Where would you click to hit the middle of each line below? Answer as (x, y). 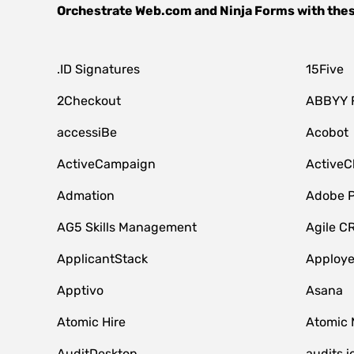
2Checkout (89, 101)
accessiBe (87, 132)
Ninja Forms (257, 11)
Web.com (164, 11)
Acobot (327, 132)
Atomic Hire (91, 322)
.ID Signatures (98, 69)
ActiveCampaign (106, 164)
